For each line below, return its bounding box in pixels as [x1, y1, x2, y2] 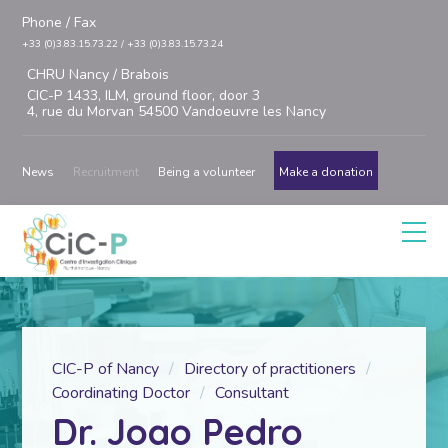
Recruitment [73, 164, 140, 180]
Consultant [215, 382, 290, 404]
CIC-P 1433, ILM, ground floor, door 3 [27, 86, 261, 105]
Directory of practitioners [184, 358, 357, 380]
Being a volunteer [158, 164, 256, 180]
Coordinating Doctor [52, 382, 191, 404]
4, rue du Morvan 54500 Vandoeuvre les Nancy [27, 102, 327, 121]
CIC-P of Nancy [52, 358, 160, 380]
